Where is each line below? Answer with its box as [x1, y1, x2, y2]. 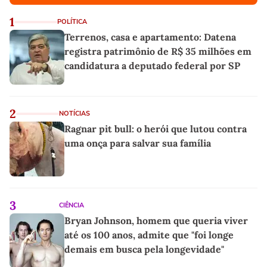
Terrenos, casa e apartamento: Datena [64, 31, 236, 44]
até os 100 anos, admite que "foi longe [64, 229, 234, 241]
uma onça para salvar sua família [64, 137, 211, 150]
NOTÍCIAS [59, 109, 90, 119]
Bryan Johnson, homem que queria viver [64, 215, 248, 227]
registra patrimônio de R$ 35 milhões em [64, 45, 252, 58]
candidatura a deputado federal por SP [64, 60, 240, 72]
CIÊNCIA [59, 201, 84, 210]
